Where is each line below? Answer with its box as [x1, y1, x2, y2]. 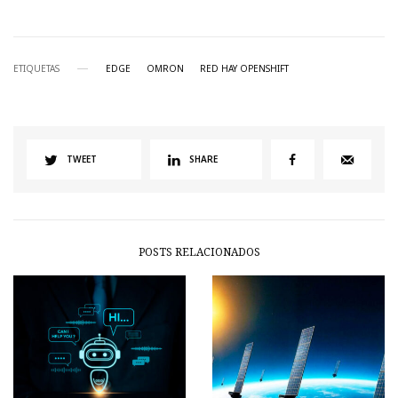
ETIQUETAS [13, 62, 60, 76]
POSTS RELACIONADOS [138, 244, 260, 260]
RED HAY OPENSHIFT [200, 62, 289, 76]
